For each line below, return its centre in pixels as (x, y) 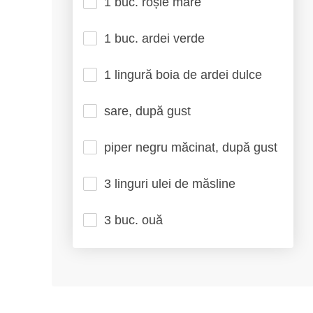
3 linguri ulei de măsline (170, 184)
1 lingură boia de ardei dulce (183, 75)
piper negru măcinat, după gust (191, 147)
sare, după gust (147, 111)
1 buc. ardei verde (154, 38)
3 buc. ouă (133, 220)
